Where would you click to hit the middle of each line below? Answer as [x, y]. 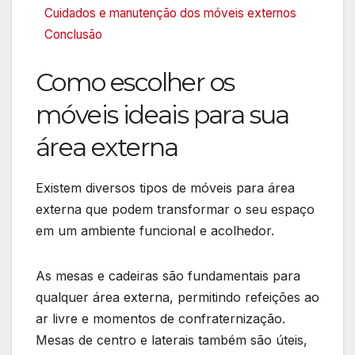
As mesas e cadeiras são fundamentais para [168, 276]
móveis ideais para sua [162, 115]
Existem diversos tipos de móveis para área [165, 188]
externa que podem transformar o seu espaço [175, 210]
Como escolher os [135, 82]
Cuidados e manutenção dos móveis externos [170, 13]
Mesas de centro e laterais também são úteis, [172, 340]
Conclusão [73, 35]
